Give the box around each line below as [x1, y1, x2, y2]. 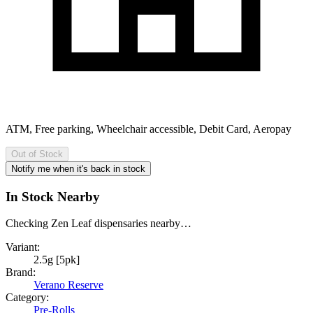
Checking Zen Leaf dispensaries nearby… [6, 217, 191, 230]
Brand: [6, 266, 36, 279]
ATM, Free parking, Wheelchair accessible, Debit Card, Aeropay [6, 122, 291, 135]
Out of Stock [11, 148, 63, 159]
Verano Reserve [34, 279, 103, 291]
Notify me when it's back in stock [11, 163, 145, 174]
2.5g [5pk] [34, 254, 80, 266]
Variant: [6, 241, 40, 254]
